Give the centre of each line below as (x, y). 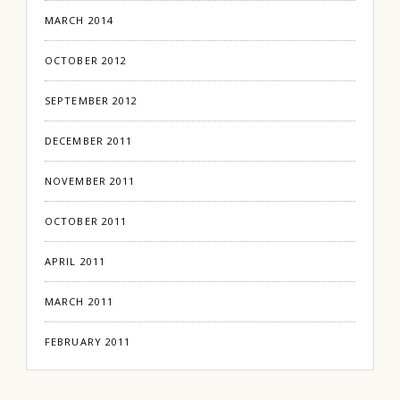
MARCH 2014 (79, 20)
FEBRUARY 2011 (88, 342)
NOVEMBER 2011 (90, 181)
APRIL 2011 (75, 261)
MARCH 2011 (79, 301)
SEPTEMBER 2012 (92, 100)
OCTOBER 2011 (86, 221)
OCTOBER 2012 (86, 60)
